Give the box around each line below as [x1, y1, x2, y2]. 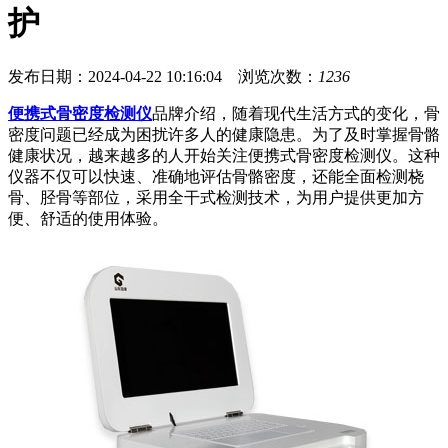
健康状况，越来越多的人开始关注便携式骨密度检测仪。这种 [8, 147, 440, 165]
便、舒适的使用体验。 [8, 210, 168, 228]
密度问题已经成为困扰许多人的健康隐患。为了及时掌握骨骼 [8, 126, 440, 144]
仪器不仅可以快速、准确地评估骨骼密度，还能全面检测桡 [8, 168, 424, 186]
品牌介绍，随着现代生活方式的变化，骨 [152, 105, 440, 123]
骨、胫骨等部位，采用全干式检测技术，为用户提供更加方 [8, 189, 424, 207]
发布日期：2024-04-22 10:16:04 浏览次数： [8, 68, 318, 86]
